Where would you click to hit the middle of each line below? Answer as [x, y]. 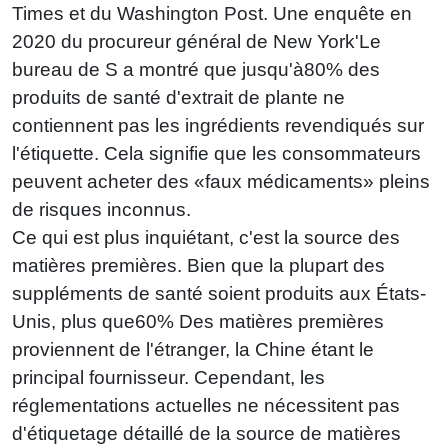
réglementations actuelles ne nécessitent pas [206, 406]
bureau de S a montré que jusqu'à [158, 70]
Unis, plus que [73, 322]
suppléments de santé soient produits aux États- [219, 294]
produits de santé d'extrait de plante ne [178, 98]
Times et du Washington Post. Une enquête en [212, 14]
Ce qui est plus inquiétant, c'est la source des [206, 238]
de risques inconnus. [104, 210]
